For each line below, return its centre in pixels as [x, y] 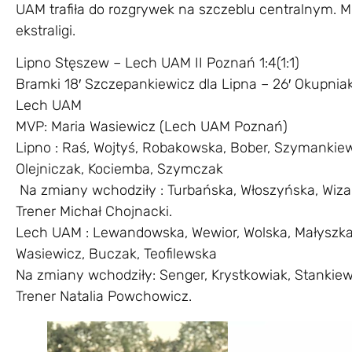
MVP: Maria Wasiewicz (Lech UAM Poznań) [152, 127]
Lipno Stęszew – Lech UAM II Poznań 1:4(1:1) [158, 63]
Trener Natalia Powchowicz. [104, 297]
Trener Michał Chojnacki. [94, 212]
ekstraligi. [46, 30]
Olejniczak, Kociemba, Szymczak [119, 169]
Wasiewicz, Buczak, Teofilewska [116, 254]
